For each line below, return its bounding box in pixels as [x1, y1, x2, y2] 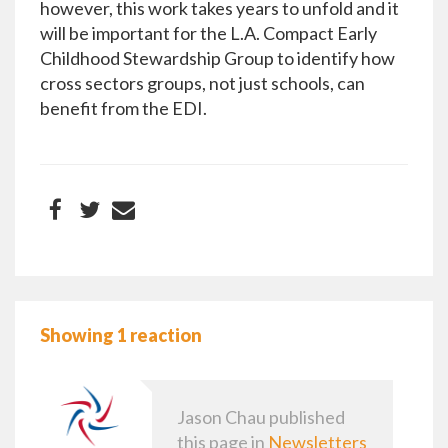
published [266, 406, 345, 428]
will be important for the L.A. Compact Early [40, 22, 377, 44]
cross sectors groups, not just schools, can [40, 72, 365, 94]
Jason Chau [177, 406, 266, 428]
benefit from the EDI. [40, 97, 207, 119]
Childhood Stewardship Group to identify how [40, 47, 395, 69]
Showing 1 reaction [40, 324, 202, 346]
